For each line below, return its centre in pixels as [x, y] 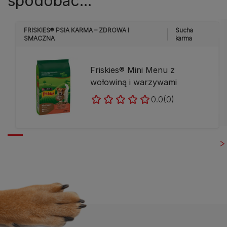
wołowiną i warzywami [134, 82]
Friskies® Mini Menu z [133, 70]
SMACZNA [39, 38]
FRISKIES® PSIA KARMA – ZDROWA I [77, 30]
